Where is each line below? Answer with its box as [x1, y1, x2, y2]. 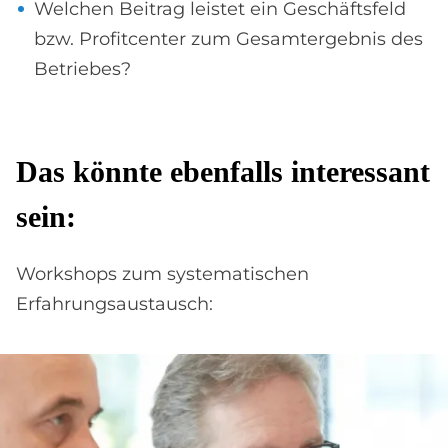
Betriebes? [34, 58, 131, 80]
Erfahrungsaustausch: [16, 293, 213, 315]
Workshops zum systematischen [16, 263, 309, 285]
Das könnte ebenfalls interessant [16, 155, 430, 188]
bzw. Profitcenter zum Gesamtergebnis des [34, 28, 423, 50]
